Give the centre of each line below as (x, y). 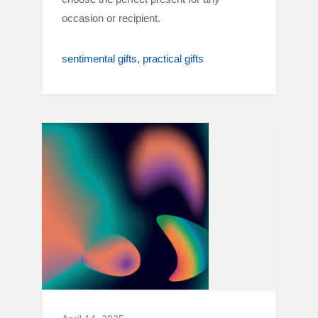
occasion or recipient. (111, 18)
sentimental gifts (99, 59)
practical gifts (173, 59)
